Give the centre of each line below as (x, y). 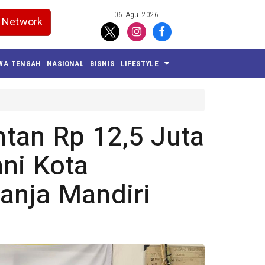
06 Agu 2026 (137, 15)
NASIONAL (65, 63)
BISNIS (102, 63)
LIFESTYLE (140, 63)
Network (22, 22)
